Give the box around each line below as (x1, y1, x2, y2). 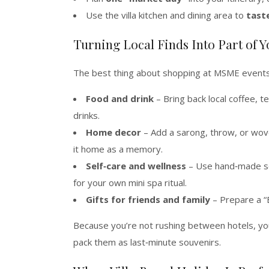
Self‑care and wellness (86, 159, 186, 172)
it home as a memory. (73, 142, 163, 155)
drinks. (73, 109, 100, 121)
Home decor (86, 125, 141, 138)
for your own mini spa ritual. (73, 176, 187, 189)
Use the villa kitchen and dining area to (86, 8, 246, 21)
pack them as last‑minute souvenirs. (73, 235, 221, 248)
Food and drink (86, 92, 154, 104)
